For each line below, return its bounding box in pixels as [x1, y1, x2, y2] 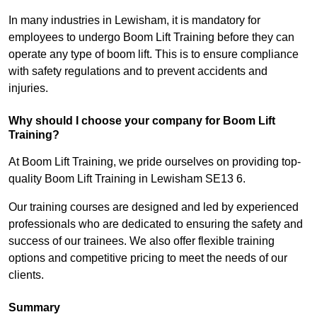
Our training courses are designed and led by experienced [8, 201, 299, 214]
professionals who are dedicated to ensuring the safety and [8, 218, 303, 231]
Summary [8, 301, 60, 314]
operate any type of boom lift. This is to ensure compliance [8, 48, 299, 61]
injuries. [8, 82, 48, 95]
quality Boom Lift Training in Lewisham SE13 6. [8, 173, 246, 185]
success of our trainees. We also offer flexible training [8, 235, 275, 248]
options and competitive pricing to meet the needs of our [8, 252, 287, 265]
